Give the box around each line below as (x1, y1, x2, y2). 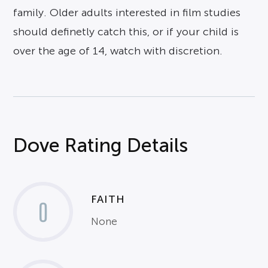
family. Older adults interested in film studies (13, 7, 241, 19)
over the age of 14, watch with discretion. (13, 45, 223, 57)
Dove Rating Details (13, 135, 188, 157)
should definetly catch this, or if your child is (13, 26, 239, 38)
